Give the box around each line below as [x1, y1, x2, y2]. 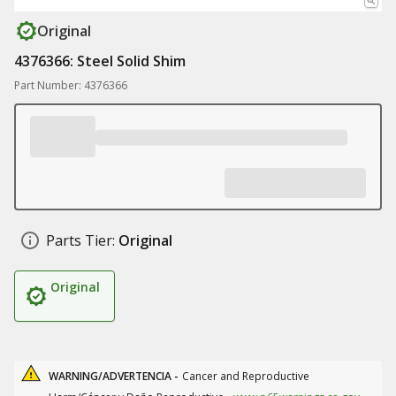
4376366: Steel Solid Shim [14, 51, 186, 71]
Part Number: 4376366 [14, 78, 127, 93]
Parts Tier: [46, 231, 115, 250]
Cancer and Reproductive [182, 369, 309, 384]
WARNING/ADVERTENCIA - [49, 369, 179, 384]
